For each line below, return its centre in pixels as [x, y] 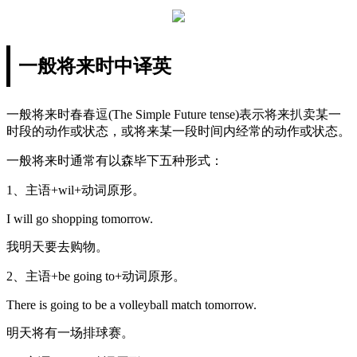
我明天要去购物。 [57, 246]
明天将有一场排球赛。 [70, 332]
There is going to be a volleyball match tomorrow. [131, 304]
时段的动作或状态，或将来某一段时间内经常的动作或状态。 [178, 131]
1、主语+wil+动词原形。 [76, 190]
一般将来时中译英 [95, 66]
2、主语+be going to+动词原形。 [96, 276]
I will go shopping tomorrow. [80, 218]
